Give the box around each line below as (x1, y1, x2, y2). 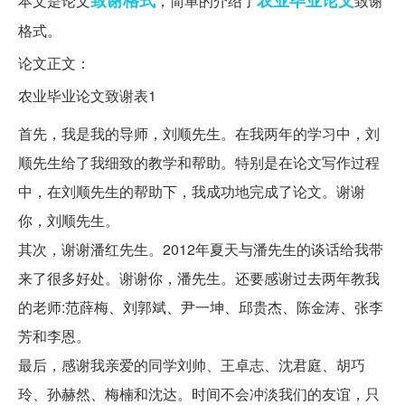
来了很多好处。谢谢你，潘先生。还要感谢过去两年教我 (18, 268, 380, 289)
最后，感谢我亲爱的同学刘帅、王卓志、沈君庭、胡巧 (18, 354, 365, 376)
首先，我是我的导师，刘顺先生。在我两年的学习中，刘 (18, 123, 380, 145)
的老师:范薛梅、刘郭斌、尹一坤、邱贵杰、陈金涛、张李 (18, 297, 383, 318)
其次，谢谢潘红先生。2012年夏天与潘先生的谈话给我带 (18, 239, 383, 260)
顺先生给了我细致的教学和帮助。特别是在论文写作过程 (18, 152, 380, 174)
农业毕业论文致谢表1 (18, 85, 156, 107)
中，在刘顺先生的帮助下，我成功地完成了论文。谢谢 (18, 181, 365, 202)
